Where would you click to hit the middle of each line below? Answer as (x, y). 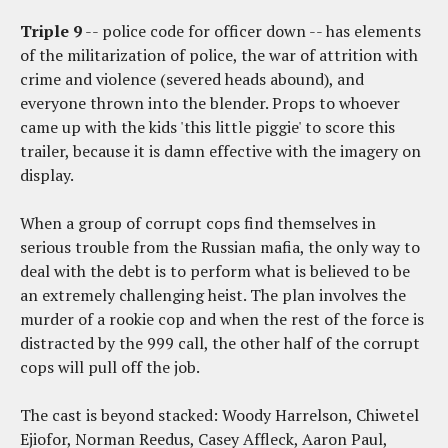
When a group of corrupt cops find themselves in (198, 223)
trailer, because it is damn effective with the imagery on (220, 151)
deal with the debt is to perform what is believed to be (215, 271)
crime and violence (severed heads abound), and (192, 79)
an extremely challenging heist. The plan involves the (213, 295)
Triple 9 (51, 31)
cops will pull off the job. (111, 367)
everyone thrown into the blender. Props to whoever (210, 103)
